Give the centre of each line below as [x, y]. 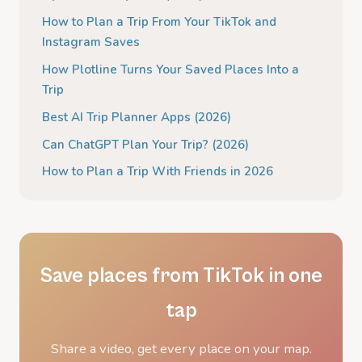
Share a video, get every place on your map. [181, 349]
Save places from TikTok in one [181, 276]
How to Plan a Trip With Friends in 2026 [158, 172]
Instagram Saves [91, 42]
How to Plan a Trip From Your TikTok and [159, 22]
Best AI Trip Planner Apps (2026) [137, 117]
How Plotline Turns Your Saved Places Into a [170, 69]
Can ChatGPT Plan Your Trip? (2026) [145, 144]
